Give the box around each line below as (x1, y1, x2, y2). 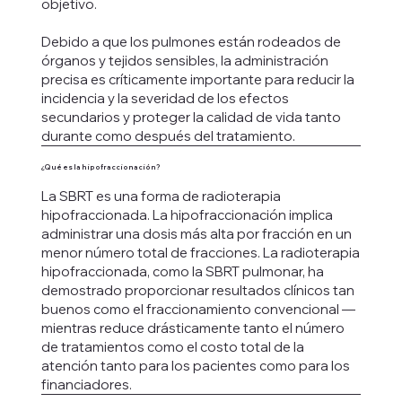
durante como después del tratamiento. (40, 127, 295, 144)
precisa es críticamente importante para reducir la (40, 70, 354, 88)
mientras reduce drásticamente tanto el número (40, 319, 345, 337)
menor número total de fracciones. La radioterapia (40, 244, 360, 262)
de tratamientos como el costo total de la (40, 338, 304, 356)
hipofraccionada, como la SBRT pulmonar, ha (40, 263, 324, 281)
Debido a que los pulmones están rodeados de (40, 32, 341, 50)
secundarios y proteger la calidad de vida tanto (40, 108, 341, 126)
